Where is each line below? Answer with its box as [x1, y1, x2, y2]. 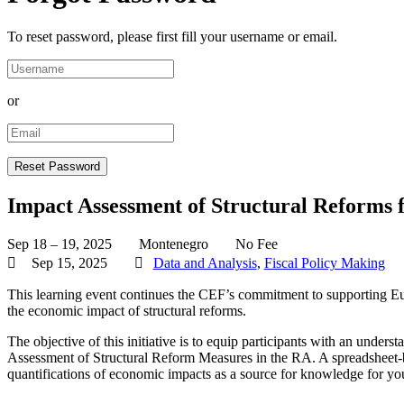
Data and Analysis [152, 255, 257, 271]
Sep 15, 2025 [31, 255, 107, 271]
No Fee [235, 236, 278, 252]
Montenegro [139, 236, 208, 252]
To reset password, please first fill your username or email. [7, 29, 337, 45]
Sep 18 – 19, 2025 [7, 236, 112, 252]
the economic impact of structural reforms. [7, 303, 250, 319]
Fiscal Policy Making [263, 255, 385, 271]
